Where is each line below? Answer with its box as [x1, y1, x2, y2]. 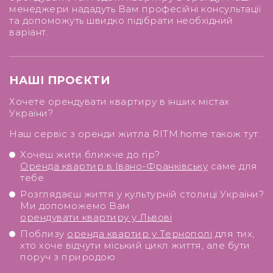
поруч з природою [20, 251, 115, 263]
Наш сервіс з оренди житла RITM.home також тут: [9, 128, 260, 140]
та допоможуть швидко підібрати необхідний [9, 15, 233, 26]
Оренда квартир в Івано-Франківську [20, 160, 208, 172]
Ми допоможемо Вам [20, 200, 130, 211]
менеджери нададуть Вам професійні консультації [9, 3, 261, 15]
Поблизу [20, 228, 67, 239]
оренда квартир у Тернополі [67, 228, 212, 239]
